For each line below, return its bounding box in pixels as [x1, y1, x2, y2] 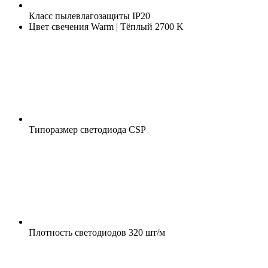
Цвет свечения [29, 21, 89, 32]
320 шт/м [126, 227, 165, 237]
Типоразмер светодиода [29, 124, 126, 135]
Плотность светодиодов [29, 227, 126, 237]
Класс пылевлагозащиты [29, 10, 130, 21]
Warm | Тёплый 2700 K [89, 21, 184, 32]
